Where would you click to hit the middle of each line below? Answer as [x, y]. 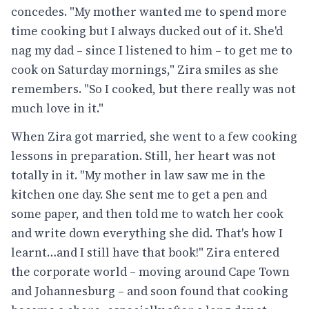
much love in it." [57, 108]
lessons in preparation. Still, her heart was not [143, 156]
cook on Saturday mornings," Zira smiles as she [145, 69]
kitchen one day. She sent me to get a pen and [139, 195]
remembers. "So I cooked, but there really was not [153, 89]
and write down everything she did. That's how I [147, 233]
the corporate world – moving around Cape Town [150, 272]
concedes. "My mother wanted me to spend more [149, 11]
